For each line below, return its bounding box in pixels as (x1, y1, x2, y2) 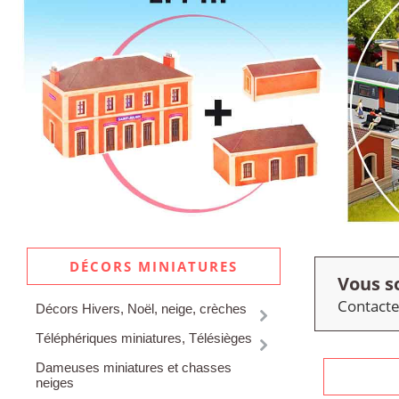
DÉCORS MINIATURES (69, 257, 239, 276)
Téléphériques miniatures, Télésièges (36, 330, 252, 346)
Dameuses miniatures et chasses (36, 360, 232, 376)
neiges (36, 375, 74, 391)
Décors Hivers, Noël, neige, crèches (36, 301, 247, 317)
